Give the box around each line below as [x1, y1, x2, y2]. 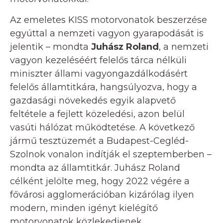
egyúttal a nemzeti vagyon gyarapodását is [10, 28, 204, 39]
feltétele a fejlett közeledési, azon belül [10, 109, 185, 120]
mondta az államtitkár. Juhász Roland [10, 162, 180, 174]
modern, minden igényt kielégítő [10, 203, 158, 214]
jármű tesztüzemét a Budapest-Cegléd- [10, 135, 189, 147]
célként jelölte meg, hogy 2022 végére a [10, 176, 190, 187]
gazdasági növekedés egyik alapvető [10, 95, 176, 107]
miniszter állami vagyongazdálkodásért [10, 68, 188, 80]
